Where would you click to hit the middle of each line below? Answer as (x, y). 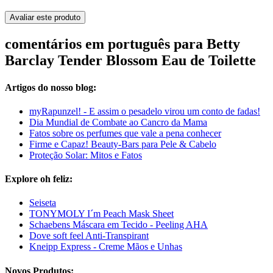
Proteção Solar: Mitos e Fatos (86, 155)
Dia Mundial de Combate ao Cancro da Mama (118, 122)
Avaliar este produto (45, 18)
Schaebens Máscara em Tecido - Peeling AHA (119, 225)
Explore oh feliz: (39, 179)
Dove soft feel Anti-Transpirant (89, 236)
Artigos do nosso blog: (51, 87)
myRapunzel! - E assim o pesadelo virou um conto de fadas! (145, 111)
